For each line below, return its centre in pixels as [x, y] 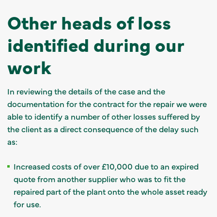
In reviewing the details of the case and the [86, 91]
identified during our [96, 44]
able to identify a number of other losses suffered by [104, 116]
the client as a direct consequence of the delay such [103, 129]
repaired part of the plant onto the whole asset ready [110, 191]
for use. [27, 204]
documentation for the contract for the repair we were [107, 103]
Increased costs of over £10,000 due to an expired [106, 166]
